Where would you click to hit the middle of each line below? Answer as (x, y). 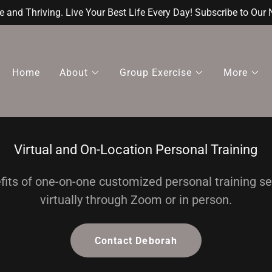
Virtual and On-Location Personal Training (136, 150)
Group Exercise (156, 72)
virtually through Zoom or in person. (136, 200)
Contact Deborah (136, 240)
